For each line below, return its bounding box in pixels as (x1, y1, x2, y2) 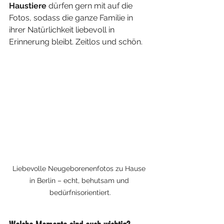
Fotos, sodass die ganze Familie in (9, 13, 135, 22)
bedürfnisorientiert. (49, 188, 111, 197)
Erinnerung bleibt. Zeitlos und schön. (9, 37, 142, 46)
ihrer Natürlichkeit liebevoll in (9, 25, 116, 34)
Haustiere (9, 1, 46, 10)
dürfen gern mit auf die (46, 1, 134, 10)
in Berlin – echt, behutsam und (29, 176, 131, 185)
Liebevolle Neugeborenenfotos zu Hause (12, 164, 147, 173)
